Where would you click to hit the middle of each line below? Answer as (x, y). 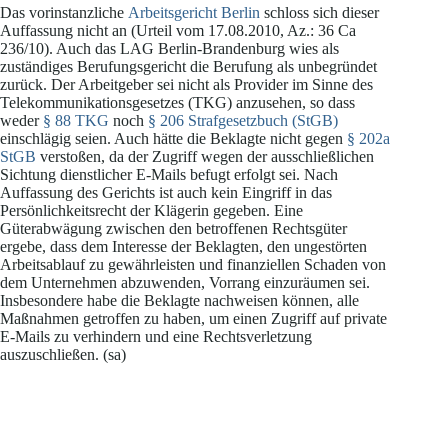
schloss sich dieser (319, 13)
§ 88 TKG (78, 121)
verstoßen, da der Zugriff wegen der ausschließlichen (205, 157)
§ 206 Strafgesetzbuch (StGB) (243, 121)
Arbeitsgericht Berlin (194, 13)
